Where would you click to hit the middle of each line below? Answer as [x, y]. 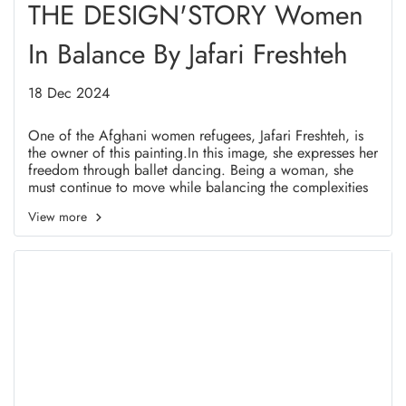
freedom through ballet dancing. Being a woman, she [191, 170]
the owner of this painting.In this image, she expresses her [203, 153]
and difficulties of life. [95, 204]
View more [59, 217]
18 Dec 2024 [69, 93]
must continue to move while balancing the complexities [198, 187]
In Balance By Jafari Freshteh [188, 54]
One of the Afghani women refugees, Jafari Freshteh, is [196, 135]
